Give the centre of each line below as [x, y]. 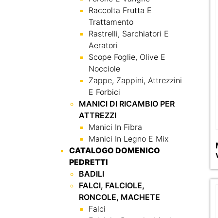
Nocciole [104, 69]
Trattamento [111, 22]
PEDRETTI [89, 162]
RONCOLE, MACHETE [119, 197]
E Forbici [104, 92]
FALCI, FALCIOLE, [112, 185]
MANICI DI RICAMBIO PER [127, 104]
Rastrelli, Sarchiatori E [129, 34]
